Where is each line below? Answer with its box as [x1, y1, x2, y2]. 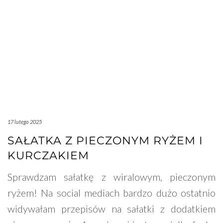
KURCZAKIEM [7, 149, 89, 163]
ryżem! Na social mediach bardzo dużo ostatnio [7, 187, 216, 199]
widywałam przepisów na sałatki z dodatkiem [7, 203, 216, 215]
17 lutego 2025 [7, 118, 42, 125]
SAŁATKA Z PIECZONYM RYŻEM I [7, 134, 203, 148]
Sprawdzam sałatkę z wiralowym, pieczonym [7, 171, 216, 183]
